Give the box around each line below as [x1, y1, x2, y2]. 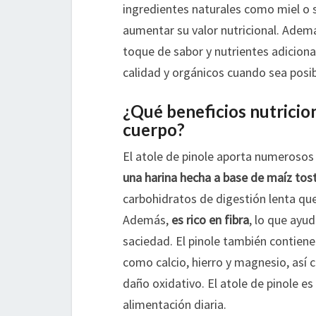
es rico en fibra [171, 212, 249, 229]
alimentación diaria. [123, 296, 226, 313]
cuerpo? [123, 119, 185, 140]
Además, [123, 212, 171, 229]
